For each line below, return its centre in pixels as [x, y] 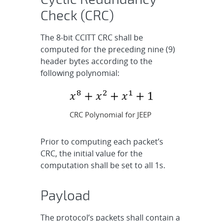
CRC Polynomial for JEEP [110, 115]
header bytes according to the [97, 61]
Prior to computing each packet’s [102, 142]
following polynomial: [80, 73]
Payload [66, 195]
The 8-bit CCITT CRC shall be [92, 37]
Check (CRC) [77, 15]
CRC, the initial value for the [92, 154]
